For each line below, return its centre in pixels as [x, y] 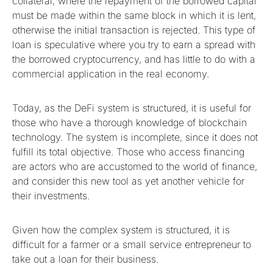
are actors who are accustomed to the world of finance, [135, 166]
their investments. [51, 195]
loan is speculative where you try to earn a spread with [134, 44]
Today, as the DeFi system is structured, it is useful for [132, 108]
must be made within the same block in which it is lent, [134, 15]
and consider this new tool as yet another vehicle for [128, 181]
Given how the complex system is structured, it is [121, 229]
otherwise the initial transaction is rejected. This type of [134, 30]
